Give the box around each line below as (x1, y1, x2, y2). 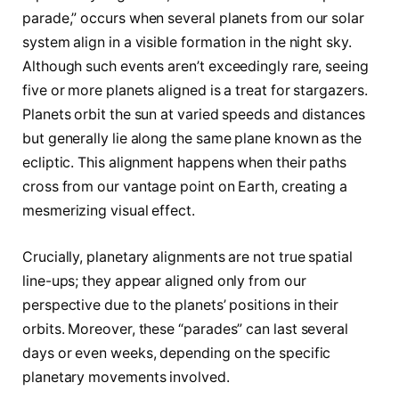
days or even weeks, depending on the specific (22, 344, 331, 362)
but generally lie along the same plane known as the (22, 130, 362, 148)
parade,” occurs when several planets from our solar (22, 10, 364, 28)
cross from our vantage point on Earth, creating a (22, 178, 348, 196)
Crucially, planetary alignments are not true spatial (22, 248, 353, 265)
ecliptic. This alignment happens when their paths (22, 154, 347, 172)
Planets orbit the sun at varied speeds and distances (22, 106, 365, 124)
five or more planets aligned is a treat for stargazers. (22, 82, 368, 100)
